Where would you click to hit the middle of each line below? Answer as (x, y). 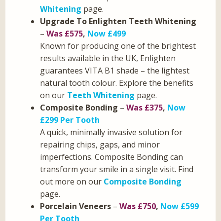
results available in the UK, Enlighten (108, 58)
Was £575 (65, 34)
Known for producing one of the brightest (118, 46)
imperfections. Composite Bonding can (112, 157)
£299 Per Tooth (70, 120)
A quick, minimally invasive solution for (111, 132)
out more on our (72, 182)
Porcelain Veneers (76, 206)
